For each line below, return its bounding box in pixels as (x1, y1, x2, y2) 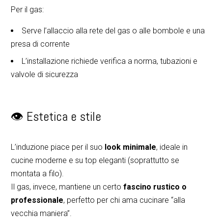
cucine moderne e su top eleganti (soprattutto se (11, 155, 180, 165)
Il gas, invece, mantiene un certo (11, 182, 124, 192)
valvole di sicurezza (11, 69, 79, 79)
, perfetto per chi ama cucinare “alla (63, 195, 186, 205)
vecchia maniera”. (11, 208, 72, 218)
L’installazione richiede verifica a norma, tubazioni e (22, 56, 198, 66)
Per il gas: (11, 4, 44, 14)
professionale (11, 195, 64, 205)
